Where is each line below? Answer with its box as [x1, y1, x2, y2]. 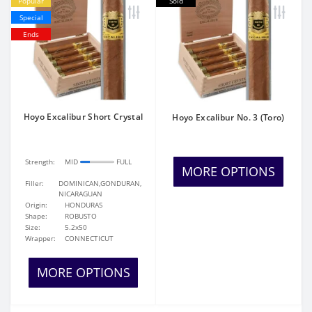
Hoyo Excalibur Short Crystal [23, 111, 143, 123]
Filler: [25, 178, 44, 188]
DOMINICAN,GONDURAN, [58, 178, 141, 188]
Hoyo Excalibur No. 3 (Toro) [172, 111, 285, 123]
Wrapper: [25, 233, 56, 243]
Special [19, 13, 43, 22]
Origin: [25, 200, 47, 210]
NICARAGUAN [58, 189, 102, 198]
